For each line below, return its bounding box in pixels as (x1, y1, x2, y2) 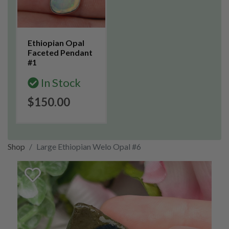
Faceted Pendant (28, 48, 93, 57)
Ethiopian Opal (28, 38, 84, 48)
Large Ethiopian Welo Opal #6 (36, 142, 141, 151)
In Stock (39, 76, 81, 89)
